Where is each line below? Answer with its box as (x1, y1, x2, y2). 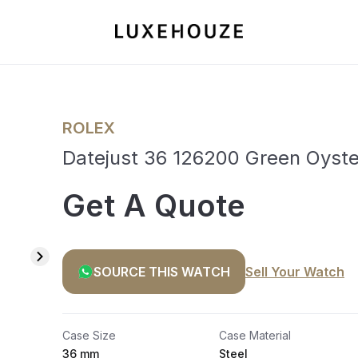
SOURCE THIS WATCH (93, 264, 230, 280)
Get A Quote (62, 187, 245, 224)
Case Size (62, 328, 116, 342)
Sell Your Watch (245, 264, 344, 280)
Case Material (219, 328, 291, 342)
